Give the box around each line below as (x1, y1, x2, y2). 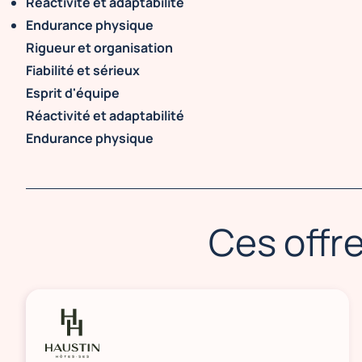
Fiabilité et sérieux (26, 61, 140, 79)
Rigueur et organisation (26, 39, 173, 57)
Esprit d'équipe (26, 84, 120, 102)
